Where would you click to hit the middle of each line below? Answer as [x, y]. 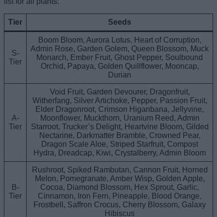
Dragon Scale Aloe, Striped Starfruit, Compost [120, 144]
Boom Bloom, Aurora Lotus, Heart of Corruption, [120, 40]
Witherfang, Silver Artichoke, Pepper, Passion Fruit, [120, 100]
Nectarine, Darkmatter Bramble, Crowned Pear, [120, 135]
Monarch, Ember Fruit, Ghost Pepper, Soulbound [120, 57]
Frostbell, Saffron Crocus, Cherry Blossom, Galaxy [120, 204]
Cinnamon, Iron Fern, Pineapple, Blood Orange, [120, 196]
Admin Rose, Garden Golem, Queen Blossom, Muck [120, 48]
